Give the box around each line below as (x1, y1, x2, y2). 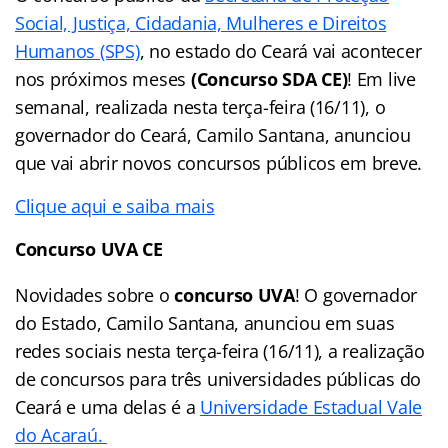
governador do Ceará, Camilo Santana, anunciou (15, 122, 411, 147)
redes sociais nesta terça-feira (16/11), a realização (15, 338, 425, 363)
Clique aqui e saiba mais (15, 193, 215, 218)
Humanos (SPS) (15, 38, 140, 63)
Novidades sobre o (15, 282, 175, 307)
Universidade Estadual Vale (200, 394, 423, 419)
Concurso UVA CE (15, 236, 163, 261)
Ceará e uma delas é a (15, 394, 201, 419)
